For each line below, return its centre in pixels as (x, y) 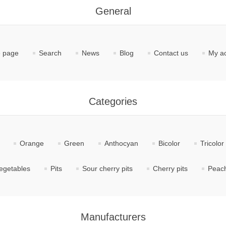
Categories (113, 101)
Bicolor (169, 143)
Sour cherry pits (107, 168)
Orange (32, 143)
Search (50, 53)
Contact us (171, 53)
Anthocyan (121, 143)
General (113, 11)
